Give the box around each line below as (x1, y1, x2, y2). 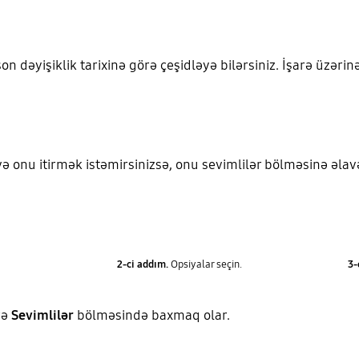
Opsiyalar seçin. (167, 257, 242, 271)
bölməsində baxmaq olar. (73, 307, 233, 325)
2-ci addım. (116, 257, 168, 271)
